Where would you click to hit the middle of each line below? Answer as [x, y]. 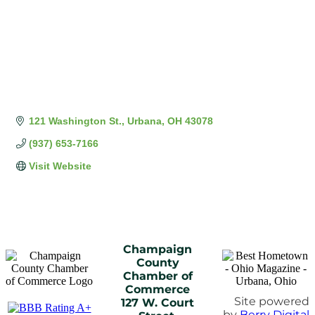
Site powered [272, 301]
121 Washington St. [75, 121]
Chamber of [157, 276]
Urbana [144, 121]
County [157, 263]
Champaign [157, 249]
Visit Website [60, 166]
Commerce [157, 289]
